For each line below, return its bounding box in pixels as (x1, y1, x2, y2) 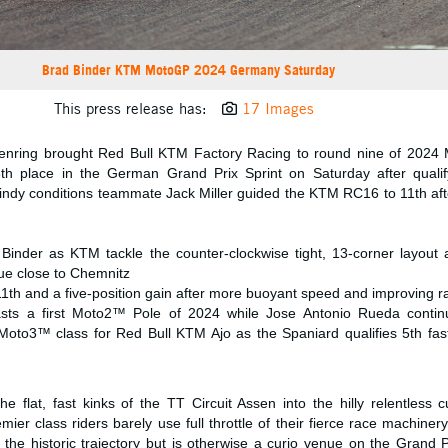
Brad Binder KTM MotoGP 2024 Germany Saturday (42, 60, 336, 80)
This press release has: (53, 99, 207, 119)
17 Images (241, 99, 314, 119)
